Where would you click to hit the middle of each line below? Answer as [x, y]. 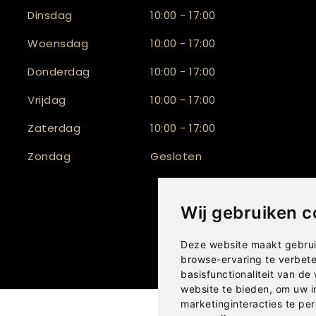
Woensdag [58, 44]
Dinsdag [50, 16]
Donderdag [59, 72]
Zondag [49, 157]
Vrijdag [47, 100]
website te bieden [225, 289]
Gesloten [176, 157]
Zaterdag [54, 128]
